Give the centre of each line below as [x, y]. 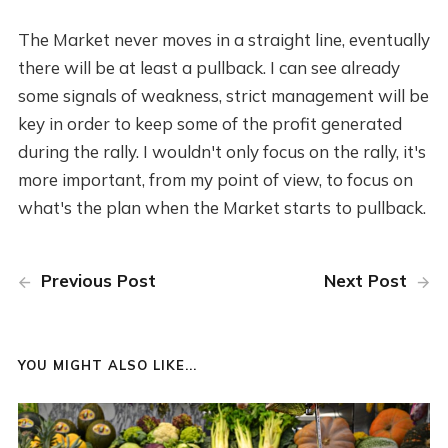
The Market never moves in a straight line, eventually [223, 40]
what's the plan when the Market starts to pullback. [221, 208]
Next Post [368, 281]
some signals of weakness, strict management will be [223, 96]
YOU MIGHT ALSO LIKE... [107, 364]
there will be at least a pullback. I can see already [208, 68]
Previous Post [95, 281]
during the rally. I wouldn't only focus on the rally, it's [221, 152]
